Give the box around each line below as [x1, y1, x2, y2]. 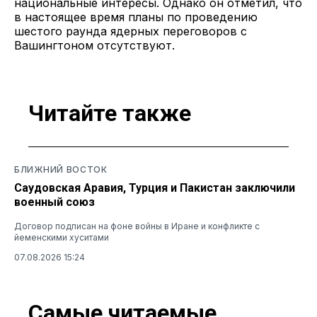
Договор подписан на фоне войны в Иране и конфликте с [14, 220, 260, 231]
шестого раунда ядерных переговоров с [14, 23, 247, 38]
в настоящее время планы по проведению [14, 9, 258, 24]
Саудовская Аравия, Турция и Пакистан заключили [14, 180, 295, 195]
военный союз [14, 195, 95, 209]
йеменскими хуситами [14, 231, 109, 243]
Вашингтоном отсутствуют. [14, 38, 175, 52]
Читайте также [28, 100, 191, 127]
